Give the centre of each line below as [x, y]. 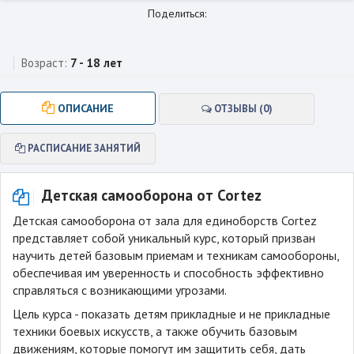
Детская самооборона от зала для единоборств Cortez [165, 221]
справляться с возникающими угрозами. [120, 290]
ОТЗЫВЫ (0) [242, 109]
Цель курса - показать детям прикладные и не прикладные [171, 314]
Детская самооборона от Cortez [150, 196]
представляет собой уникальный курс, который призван [164, 238]
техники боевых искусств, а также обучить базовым [155, 331]
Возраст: [44, 63]
